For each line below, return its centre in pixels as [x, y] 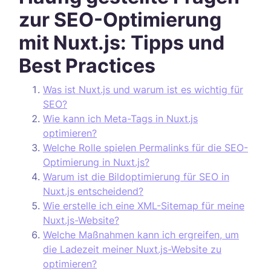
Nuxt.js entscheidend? [93, 191]
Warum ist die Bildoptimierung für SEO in [136, 177]
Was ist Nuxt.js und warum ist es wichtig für [143, 90]
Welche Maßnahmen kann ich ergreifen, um [141, 235]
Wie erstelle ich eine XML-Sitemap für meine [144, 206]
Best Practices [87, 66]
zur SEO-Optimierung [120, 20]
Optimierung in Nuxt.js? [96, 162]
